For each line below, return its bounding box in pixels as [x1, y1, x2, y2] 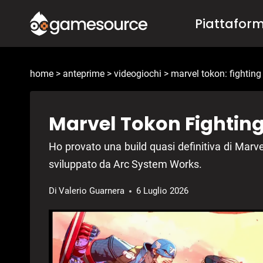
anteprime [63, 68, 104, 80]
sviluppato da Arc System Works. [49, 158, 202, 171]
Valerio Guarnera [59, 186, 125, 197]
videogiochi [114, 68, 161, 80]
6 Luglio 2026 [136, 186, 189, 197]
